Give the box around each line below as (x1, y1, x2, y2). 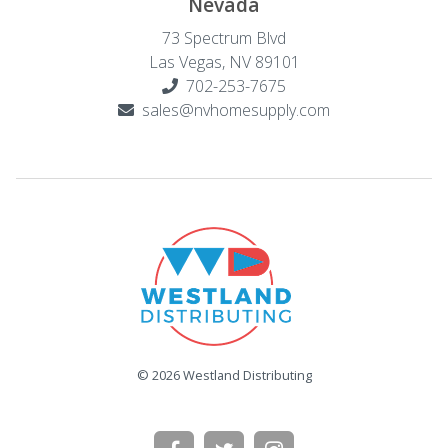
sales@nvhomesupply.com (142, 99, 330, 121)
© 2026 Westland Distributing (136, 365, 312, 384)
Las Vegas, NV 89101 (148, 51, 300, 73)
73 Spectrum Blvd (162, 27, 286, 49)
